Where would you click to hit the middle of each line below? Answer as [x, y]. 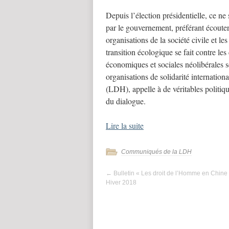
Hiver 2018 [121, 182]
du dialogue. [126, 101]
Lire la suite [125, 125]
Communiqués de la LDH [156, 152]
